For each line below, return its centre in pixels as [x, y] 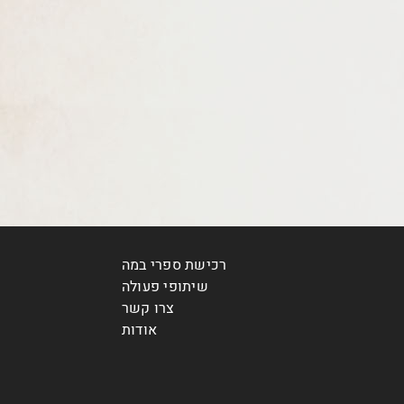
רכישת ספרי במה [174, 265]
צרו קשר [148, 308]
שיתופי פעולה [165, 286]
